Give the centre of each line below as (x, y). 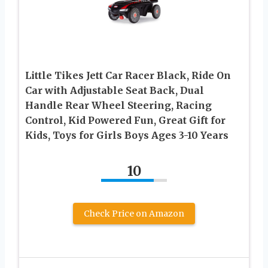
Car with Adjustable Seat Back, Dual (115, 90)
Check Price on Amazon (134, 213)
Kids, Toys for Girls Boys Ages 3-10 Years (127, 135)
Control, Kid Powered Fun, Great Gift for (125, 120)
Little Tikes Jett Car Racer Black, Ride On (128, 75)
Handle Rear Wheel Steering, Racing (118, 105)
